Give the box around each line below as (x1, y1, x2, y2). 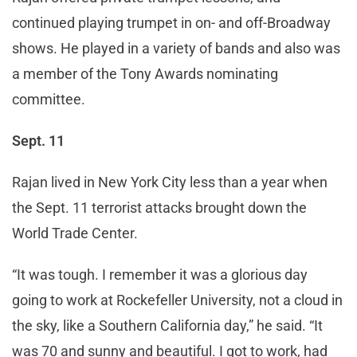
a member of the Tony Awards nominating (12, 65, 278, 82)
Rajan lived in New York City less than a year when (12, 173, 328, 190)
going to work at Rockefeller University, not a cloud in (12, 291, 343, 308)
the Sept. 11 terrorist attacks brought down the (12, 198, 307, 216)
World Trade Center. (12, 224, 138, 241)
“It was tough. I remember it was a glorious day (12, 265, 308, 283)
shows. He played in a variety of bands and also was (12, 39, 340, 57)
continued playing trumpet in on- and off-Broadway (12, 14, 331, 31)
